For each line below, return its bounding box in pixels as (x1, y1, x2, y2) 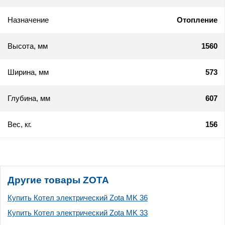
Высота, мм (8, 41, 48, 50)
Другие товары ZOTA (8, 174, 109, 185)
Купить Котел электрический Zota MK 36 (8, 193, 148, 202)
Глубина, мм (8, 93, 50, 102)
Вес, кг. (8, 120, 32, 129)
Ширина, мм (8, 67, 49, 76)
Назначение (8, 15, 49, 24)
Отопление (177, 15, 217, 24)
